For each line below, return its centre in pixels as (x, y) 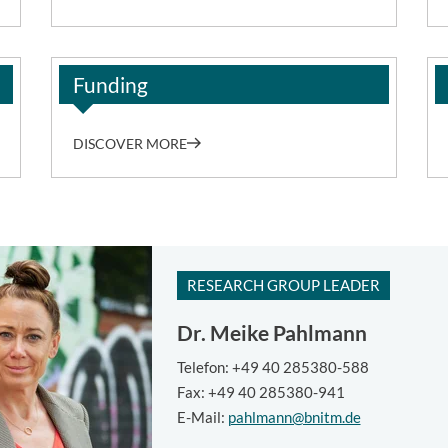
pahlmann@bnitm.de (294, 417)
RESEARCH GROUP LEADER (283, 284)
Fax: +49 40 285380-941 (260, 392)
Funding (110, 85)
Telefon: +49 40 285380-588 (272, 367)
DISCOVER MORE (129, 144)
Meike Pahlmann (286, 332)
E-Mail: (202, 417)
